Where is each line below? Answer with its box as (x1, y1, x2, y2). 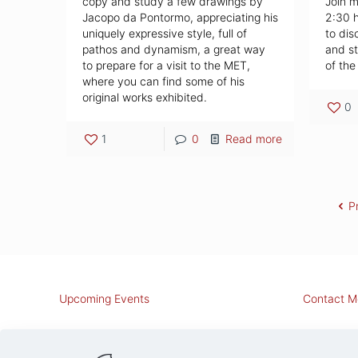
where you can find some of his (82, 74, 245, 89)
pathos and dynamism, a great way (82, 42, 266, 57)
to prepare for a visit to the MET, (82, 58, 251, 73)
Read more (225, 132, 283, 146)
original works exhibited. (82, 90, 208, 105)
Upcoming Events (59, 292, 149, 306)
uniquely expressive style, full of (82, 26, 248, 41)
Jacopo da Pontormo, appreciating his (82, 10, 279, 25)
